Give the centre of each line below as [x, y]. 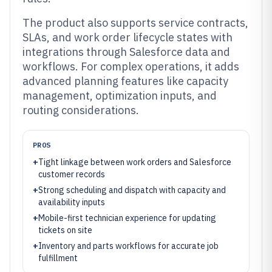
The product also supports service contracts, [135, 23]
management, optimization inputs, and [120, 96]
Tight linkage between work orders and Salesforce [135, 162]
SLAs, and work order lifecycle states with [127, 37]
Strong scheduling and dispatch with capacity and [132, 190]
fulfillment [58, 258]
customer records [72, 174]
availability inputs [72, 202]
